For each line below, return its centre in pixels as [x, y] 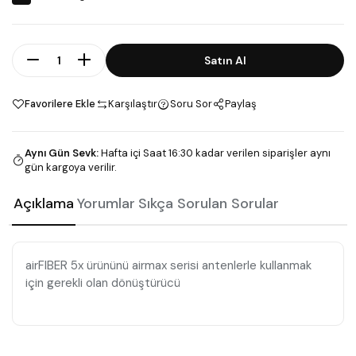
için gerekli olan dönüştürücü [103, 283]
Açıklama [44, 204]
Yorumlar [106, 204]
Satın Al [225, 60]
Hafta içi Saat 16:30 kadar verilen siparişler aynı [216, 153]
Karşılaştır [133, 104]
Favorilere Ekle [60, 104]
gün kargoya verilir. [71, 168]
